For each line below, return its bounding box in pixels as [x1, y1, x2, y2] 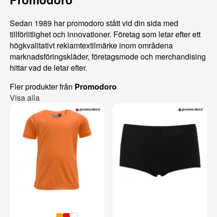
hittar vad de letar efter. [10, 62, 87, 74]
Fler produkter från [10, 81, 75, 93]
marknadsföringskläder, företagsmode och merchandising [10, 51, 206, 62]
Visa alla [10, 92, 40, 104]
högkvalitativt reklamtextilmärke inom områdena [10, 40, 173, 51]
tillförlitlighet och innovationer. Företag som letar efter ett [10, 29, 201, 40]
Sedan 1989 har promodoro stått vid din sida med [10, 17, 178, 29]
